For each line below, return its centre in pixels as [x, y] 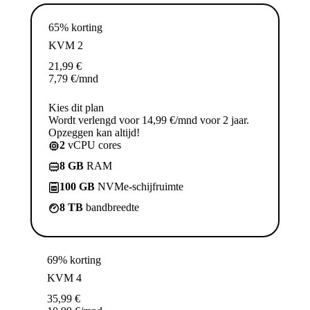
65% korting [75, 27]
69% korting [74, 259]
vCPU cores [93, 145]
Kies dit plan [76, 107]
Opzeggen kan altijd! [94, 132]
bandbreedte [111, 207]
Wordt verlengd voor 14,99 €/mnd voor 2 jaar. [149, 120]
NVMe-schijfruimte [139, 186]
